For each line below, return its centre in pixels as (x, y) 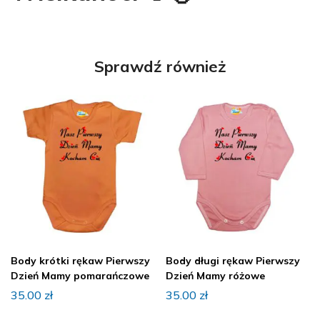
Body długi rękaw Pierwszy (233, 261)
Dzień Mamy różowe (215, 276)
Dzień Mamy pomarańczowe (80, 276)
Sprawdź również (160, 67)
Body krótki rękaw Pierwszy (80, 261)
